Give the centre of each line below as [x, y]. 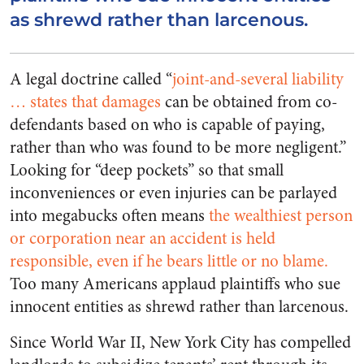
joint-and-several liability [258, 79]
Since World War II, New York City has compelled [180, 342]
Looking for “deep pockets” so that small [147, 170]
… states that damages [85, 102]
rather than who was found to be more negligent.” [178, 147]
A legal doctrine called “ [91, 79]
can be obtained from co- [249, 102]
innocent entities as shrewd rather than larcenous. [179, 307]
